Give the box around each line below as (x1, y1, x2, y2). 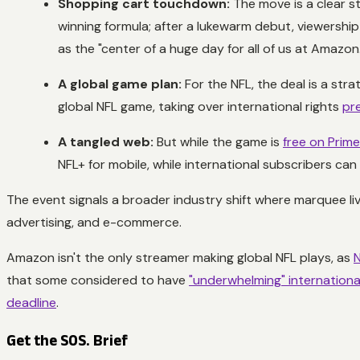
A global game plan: (58, 75, 182, 92)
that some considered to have (6, 271, 189, 288)
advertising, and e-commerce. (6, 213, 182, 231)
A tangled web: (58, 133, 153, 150)
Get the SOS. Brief (6, 331, 128, 349)
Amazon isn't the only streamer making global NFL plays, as (6, 248, 354, 266)
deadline (6, 293, 56, 311)
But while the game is (153, 133, 283, 150)
